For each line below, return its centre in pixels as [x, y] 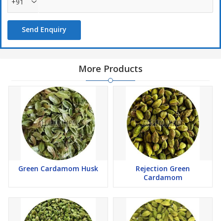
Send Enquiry [44, 29]
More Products [110, 69]
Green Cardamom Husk [58, 168]
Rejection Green [163, 168]
